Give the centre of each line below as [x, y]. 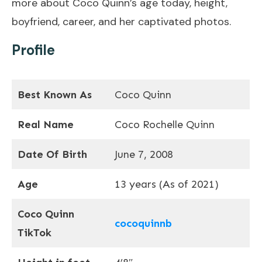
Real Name [46, 124]
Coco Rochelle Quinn [165, 124]
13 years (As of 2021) [167, 184]
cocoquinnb [143, 223]
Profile [33, 50]
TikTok [35, 232]
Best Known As [55, 94]
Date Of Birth [52, 154]
